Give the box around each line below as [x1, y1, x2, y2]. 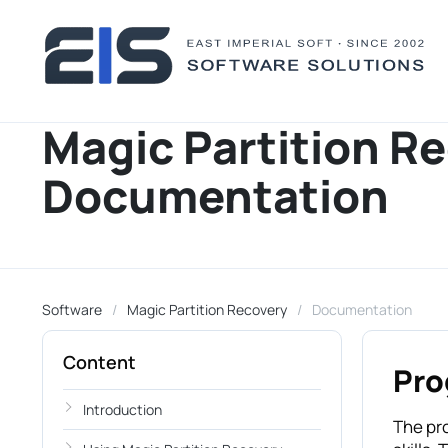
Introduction [83, 400, 162, 419]
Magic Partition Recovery [127, 300, 287, 319]
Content [63, 350, 136, 374]
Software [42, 300, 102, 319]
